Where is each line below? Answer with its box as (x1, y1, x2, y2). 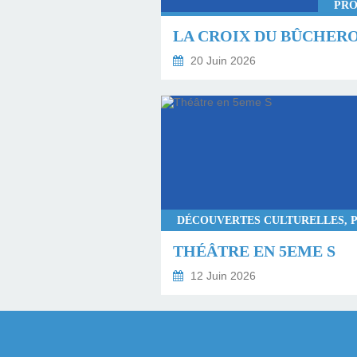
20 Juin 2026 (187, 53, 256, 67)
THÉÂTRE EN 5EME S (173, 241, 335, 260)
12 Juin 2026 (187, 269, 256, 282)
